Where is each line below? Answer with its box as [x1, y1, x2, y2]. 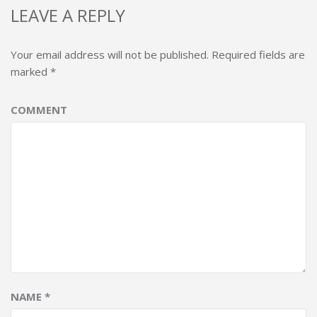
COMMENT [11, 102, 67, 117]
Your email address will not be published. [11, 47, 209, 62]
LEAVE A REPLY [11, 3, 125, 27]
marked [11, 64, 50, 79]
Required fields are [209, 47, 305, 62]
